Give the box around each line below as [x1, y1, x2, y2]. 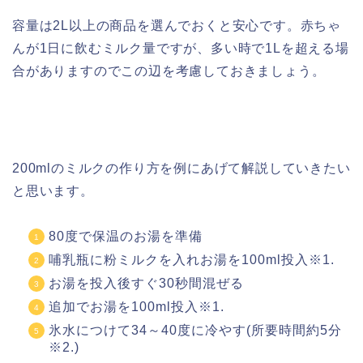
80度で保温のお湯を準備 [49, 228, 203, 243]
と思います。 [12, 183, 94, 198]
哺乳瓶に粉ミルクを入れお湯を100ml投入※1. [49, 252, 335, 267]
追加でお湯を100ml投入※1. [49, 299, 224, 314]
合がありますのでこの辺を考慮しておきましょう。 [12, 63, 326, 78]
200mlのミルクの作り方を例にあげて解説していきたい [12, 160, 351, 175]
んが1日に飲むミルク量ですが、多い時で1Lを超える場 [12, 41, 349, 55]
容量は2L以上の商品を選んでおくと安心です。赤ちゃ [12, 18, 341, 32]
